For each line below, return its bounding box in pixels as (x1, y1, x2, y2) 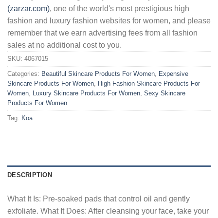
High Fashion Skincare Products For (98, 79, 200, 87)
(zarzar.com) (7, 4, 50, 13)
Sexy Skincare (144, 89, 185, 97)
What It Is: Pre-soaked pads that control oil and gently (7, 195, 190, 203)
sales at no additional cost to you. (7, 40, 122, 49)
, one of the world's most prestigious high (50, 4, 189, 13)
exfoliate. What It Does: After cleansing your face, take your (7, 207, 209, 216)
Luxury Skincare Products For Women (33, 89, 140, 97)
